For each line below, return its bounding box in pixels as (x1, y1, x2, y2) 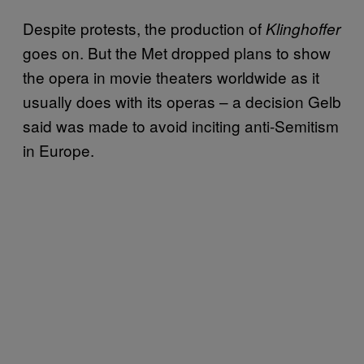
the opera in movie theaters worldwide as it (23, 66, 319, 88)
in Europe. (23, 139, 98, 161)
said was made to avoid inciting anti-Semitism (23, 115, 339, 136)
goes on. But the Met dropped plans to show (23, 41, 331, 63)
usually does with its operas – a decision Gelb (23, 90, 341, 112)
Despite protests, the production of (23, 17, 266, 39)
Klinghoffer (266, 18, 340, 39)
